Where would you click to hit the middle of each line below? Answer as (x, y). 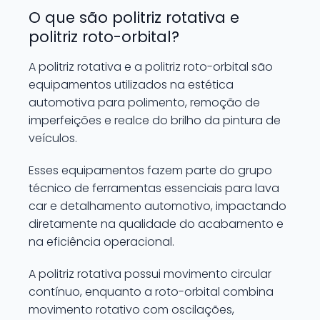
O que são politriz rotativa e (134, 17)
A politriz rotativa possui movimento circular (150, 274)
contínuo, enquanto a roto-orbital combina (151, 292)
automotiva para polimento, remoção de (144, 102)
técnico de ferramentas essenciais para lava (154, 188)
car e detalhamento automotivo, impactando (157, 206)
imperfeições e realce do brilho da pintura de (155, 120)
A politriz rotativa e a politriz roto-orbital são (151, 67)
